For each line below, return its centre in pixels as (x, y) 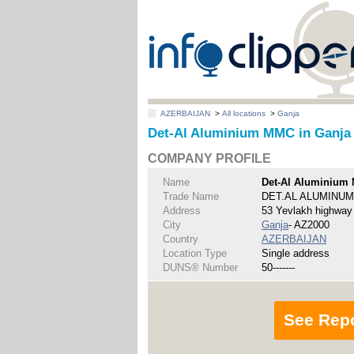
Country (181, 239)
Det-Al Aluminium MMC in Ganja (250, 134)
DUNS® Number (201, 267)
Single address (296, 253)
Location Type (195, 253)
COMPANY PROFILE (210, 159)
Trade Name (191, 196)
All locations (244, 114)
